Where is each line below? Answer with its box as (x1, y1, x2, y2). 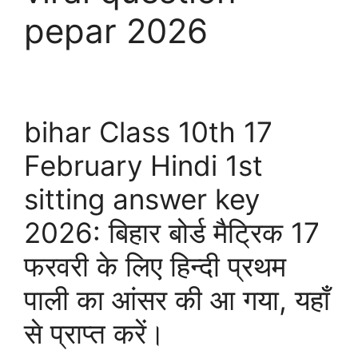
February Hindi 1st (24, 149, 263, 182)
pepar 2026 (24, 10, 208, 51)
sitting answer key (24, 182, 260, 216)
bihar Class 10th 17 (24, 115, 272, 149)
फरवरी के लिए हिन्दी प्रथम (24, 249, 286, 283)
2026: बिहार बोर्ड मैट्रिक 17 (24, 216, 320, 249)
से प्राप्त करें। (24, 316, 165, 350)
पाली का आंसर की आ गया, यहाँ (24, 283, 330, 316)
